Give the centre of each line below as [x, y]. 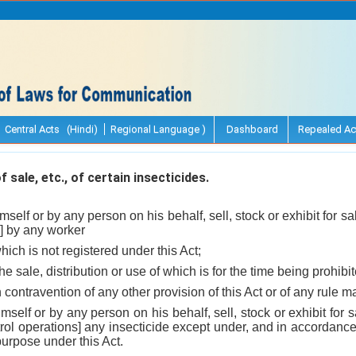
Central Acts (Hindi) [51, 129]
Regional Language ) [158, 129]
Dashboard [251, 129]
